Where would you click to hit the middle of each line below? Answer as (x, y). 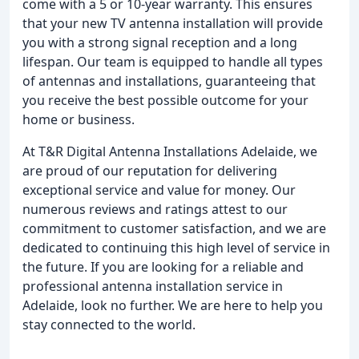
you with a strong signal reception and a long (160, 42)
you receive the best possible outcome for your (165, 100)
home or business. (79, 119)
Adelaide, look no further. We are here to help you (173, 305)
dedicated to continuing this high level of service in (176, 248)
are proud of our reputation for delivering (150, 171)
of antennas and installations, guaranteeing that (169, 81)
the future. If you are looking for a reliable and (163, 267)
